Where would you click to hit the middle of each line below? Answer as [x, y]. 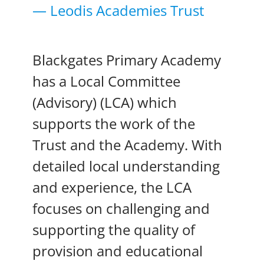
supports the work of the [114, 124]
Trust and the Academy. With [127, 145]
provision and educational [118, 251]
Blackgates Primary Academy [127, 60]
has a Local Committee [106, 81]
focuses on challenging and [121, 209]
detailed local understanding [126, 166]
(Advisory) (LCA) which [105, 103]
